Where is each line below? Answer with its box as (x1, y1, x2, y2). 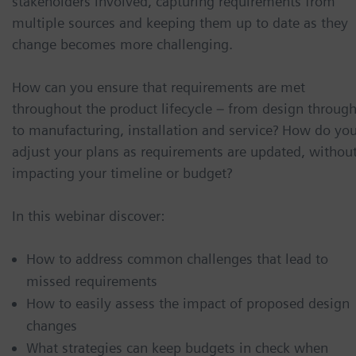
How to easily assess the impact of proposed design (26, 294, 350, 311)
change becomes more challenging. (12, 35, 233, 52)
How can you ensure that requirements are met (12, 78, 305, 95)
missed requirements (26, 272, 157, 289)
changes (26, 316, 77, 334)
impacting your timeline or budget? (12, 164, 232, 181)
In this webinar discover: (12, 207, 164, 224)
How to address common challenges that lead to (26, 250, 328, 267)
